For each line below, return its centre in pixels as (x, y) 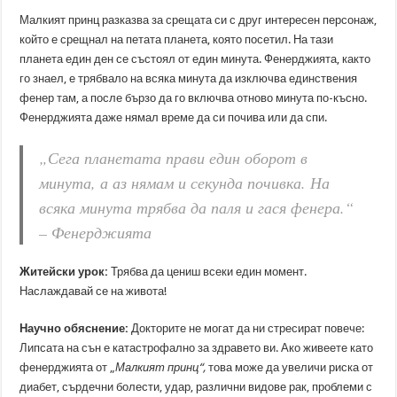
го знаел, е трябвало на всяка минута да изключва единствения (189, 78)
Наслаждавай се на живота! (93, 291)
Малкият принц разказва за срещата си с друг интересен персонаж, (198, 20)
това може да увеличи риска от (291, 367)
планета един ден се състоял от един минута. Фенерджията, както (195, 59)
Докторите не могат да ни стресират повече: (247, 328)
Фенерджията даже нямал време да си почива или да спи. (174, 117)
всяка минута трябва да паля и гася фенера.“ (197, 207)
